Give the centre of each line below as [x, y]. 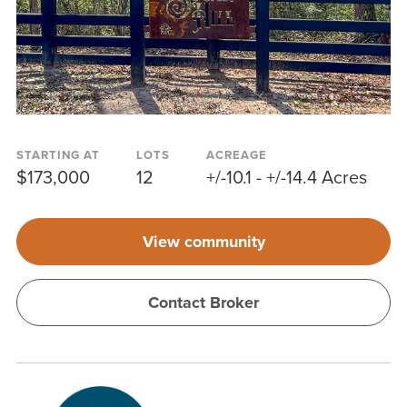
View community [203, 241]
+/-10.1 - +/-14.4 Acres [286, 177]
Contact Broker [203, 302]
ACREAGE [236, 154]
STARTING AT [58, 154]
